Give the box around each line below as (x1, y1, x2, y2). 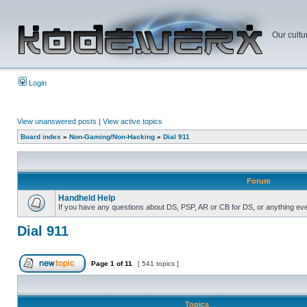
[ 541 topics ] (136, 260, 181, 267)
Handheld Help (58, 193, 115, 203)
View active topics (103, 117, 162, 125)
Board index (21, 133, 61, 140)
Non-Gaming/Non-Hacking (69, 133, 155, 140)
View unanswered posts (17, 117, 97, 125)
